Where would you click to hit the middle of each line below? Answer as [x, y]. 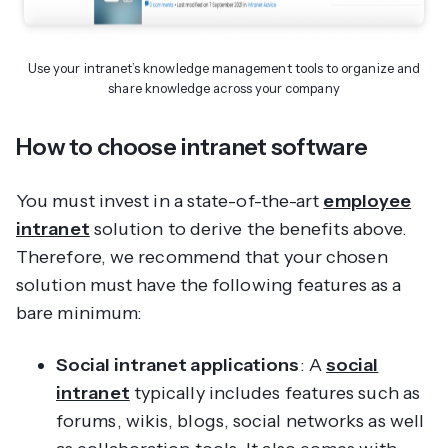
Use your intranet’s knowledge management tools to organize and [224, 67]
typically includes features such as [274, 392]
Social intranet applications [178, 364]
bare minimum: [79, 312]
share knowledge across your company [224, 87]
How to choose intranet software [192, 146]
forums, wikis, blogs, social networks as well [240, 420]
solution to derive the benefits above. [248, 228]
